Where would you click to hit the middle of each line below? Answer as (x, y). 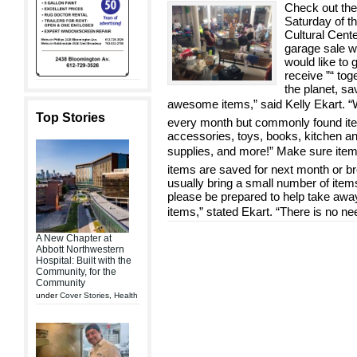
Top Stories (71, 117)
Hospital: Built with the (84, 260)
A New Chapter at (74, 238)
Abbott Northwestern (80, 249)
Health (126, 295)
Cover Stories (84, 295)
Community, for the (76, 271)
